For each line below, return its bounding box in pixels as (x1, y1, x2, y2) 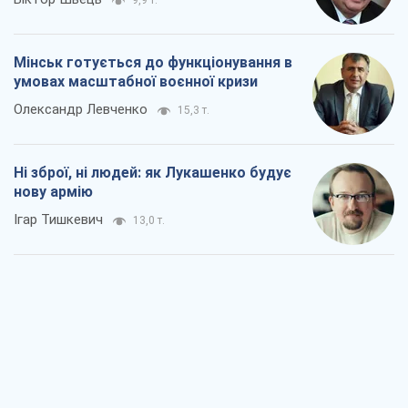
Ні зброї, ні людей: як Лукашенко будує (14, 164, 291, 182)
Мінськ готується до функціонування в (14, 54, 292, 72)
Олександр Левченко (14, 101, 148, 118)
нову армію (14, 183, 93, 201)
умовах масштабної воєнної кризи (14, 73, 258, 91)
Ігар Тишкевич (14, 211, 103, 229)
